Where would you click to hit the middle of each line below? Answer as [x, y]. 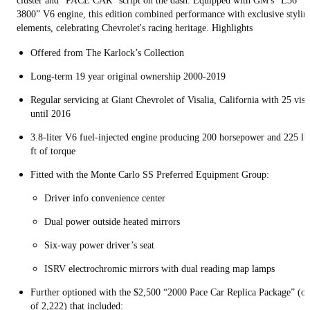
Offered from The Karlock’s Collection [109, 53]
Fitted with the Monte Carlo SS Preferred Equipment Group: [151, 175]
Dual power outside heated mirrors [113, 222]
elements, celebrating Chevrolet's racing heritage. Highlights [136, 28]
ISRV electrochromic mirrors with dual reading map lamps [161, 269]
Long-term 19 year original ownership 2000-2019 [131, 77]
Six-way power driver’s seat [101, 246]
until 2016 [52, 114]
